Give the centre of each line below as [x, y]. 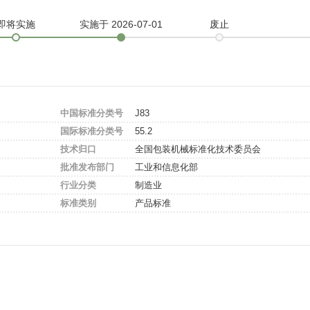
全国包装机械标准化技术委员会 [198, 149]
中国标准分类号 [92, 113]
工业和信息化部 [166, 167]
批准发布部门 [87, 167]
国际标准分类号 [92, 131]
